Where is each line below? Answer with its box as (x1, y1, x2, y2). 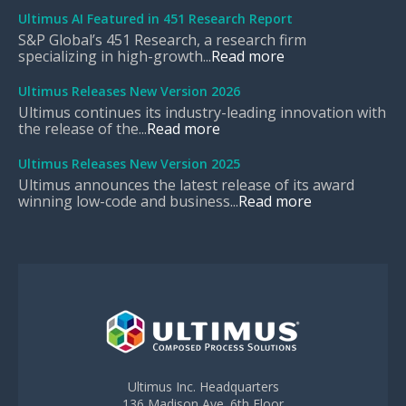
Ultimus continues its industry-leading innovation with (18, 102, 386, 123)
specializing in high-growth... (18, 46, 211, 67)
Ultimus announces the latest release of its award (18, 175, 354, 196)
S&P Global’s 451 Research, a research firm (18, 30, 306, 51)
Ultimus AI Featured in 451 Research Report (18, 10, 293, 28)
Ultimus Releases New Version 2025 (18, 155, 240, 173)
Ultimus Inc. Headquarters (127, 378, 279, 396)
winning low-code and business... (18, 191, 238, 212)
